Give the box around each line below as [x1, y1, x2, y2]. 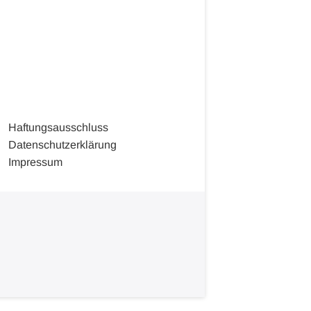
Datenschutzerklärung [8, 138, 117, 151]
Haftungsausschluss [8, 121, 108, 133]
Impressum [8, 155, 62, 168]
